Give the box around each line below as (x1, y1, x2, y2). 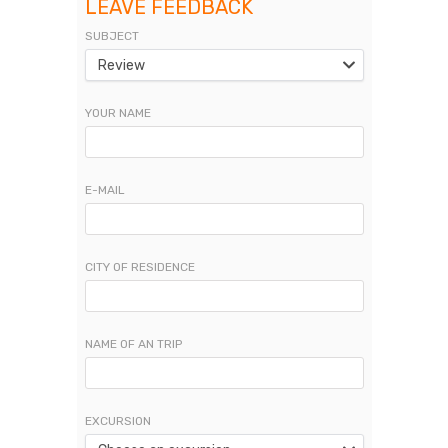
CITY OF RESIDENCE (84, 260, 195, 274)
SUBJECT (84, 29, 139, 43)
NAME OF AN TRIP (84, 337, 182, 351)
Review (97, 56, 145, 74)
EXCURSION (84, 414, 151, 428)
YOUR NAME (84, 106, 151, 120)
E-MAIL (84, 183, 125, 197)
